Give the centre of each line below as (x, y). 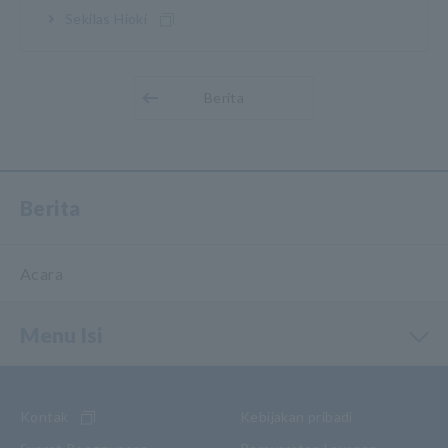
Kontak (44, 416)
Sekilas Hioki (106, 18)
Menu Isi (61, 334)
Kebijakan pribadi (296, 416)
